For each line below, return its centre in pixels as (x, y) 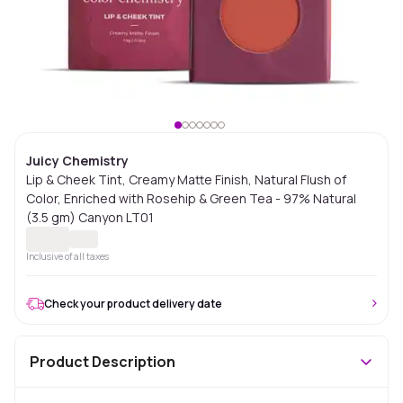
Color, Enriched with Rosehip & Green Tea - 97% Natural (191, 198)
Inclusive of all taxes (67, 256)
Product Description (103, 362)
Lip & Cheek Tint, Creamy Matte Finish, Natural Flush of (186, 179)
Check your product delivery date (133, 303)
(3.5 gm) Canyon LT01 (90, 217)
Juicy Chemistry (77, 161)
